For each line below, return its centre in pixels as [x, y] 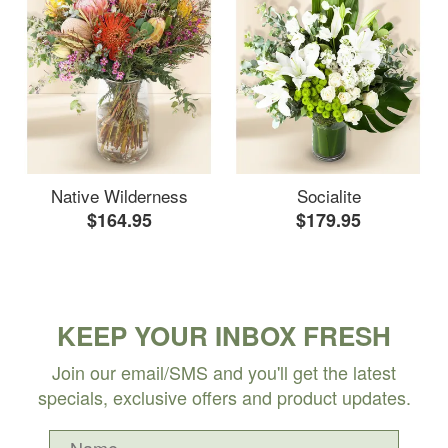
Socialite [328, 195]
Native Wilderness [119, 195]
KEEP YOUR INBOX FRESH [224, 335]
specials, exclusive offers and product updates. [224, 396]
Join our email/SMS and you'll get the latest [224, 371]
